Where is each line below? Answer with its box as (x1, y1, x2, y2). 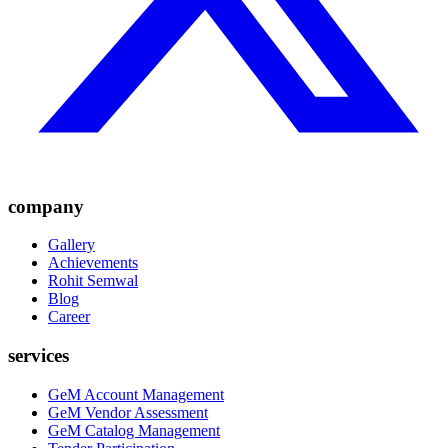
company (8, 195, 84, 217)
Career (48, 308, 90, 326)
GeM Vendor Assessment (48, 403, 208, 421)
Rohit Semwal (48, 272, 138, 290)
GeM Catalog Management (48, 421, 220, 439)
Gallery (48, 236, 95, 254)
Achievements (48, 254, 138, 272)
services (8, 345, 69, 367)
